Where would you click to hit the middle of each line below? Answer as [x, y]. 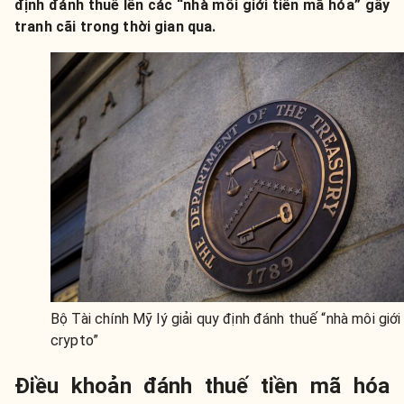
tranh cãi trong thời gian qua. [115, 27]
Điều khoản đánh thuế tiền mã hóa [202, 386]
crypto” [75, 340]
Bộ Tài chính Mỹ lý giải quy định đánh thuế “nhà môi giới [226, 318]
